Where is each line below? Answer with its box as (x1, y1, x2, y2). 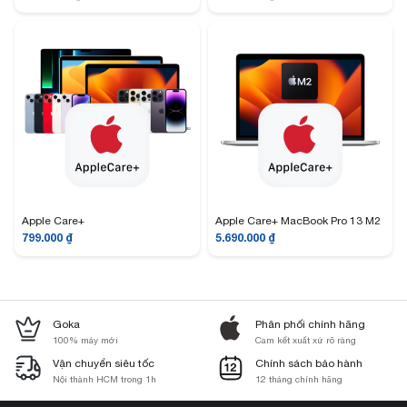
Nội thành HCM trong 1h (53, 372, 156, 384)
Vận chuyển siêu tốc (53, 356, 154, 370)
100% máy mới (53, 333, 118, 345)
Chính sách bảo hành (255, 356, 362, 370)
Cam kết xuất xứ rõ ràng (255, 333, 356, 345)
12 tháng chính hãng (255, 372, 342, 384)
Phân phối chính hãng (255, 317, 365, 331)
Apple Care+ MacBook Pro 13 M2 (214, 214, 381, 227)
